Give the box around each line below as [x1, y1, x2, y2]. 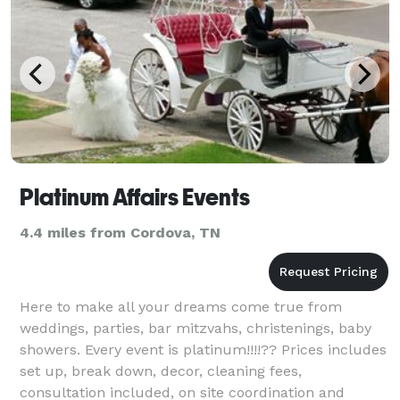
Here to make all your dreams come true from [20, 297, 342, 315]
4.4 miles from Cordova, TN [20, 223, 221, 241]
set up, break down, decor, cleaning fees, [20, 362, 302, 379]
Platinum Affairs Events [20, 183, 250, 211]
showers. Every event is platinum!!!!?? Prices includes [20, 340, 387, 358]
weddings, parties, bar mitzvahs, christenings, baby [20, 319, 371, 337]
